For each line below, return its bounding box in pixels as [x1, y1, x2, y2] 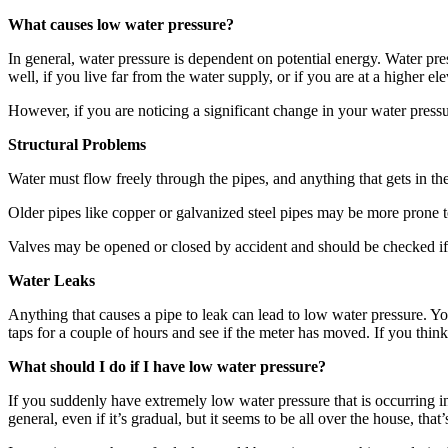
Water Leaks [8, 272, 95, 290]
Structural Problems [8, 136, 146, 154]
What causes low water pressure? [8, 16, 234, 34]
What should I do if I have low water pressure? [8, 358, 326, 376]
